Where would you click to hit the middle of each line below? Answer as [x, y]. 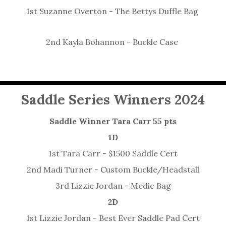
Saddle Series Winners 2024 [113, 100]
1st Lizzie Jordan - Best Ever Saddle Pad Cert [113, 218]
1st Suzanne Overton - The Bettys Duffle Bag [113, 11]
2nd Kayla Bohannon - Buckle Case [113, 42]
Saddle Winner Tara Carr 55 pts [113, 121]
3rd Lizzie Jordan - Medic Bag [113, 186]
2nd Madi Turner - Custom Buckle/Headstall [113, 170]
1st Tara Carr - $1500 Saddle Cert [113, 154]
